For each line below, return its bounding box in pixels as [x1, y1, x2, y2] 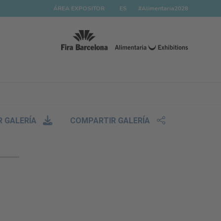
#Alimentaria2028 [137, 4, 188, 12]
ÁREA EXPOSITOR [53, 4, 105, 12]
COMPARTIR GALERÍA [70, 114, 150, 127]
